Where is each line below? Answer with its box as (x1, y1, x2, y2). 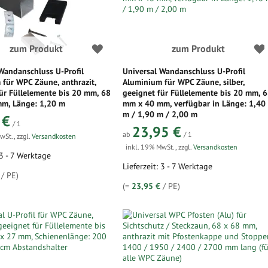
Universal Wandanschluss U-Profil (123, 66, 246, 77)
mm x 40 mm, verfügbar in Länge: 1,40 (123, 98, 266, 109)
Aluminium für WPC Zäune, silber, (123, 77, 245, 87)
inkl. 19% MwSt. (126, 142, 176, 151)
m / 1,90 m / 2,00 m (123, 109, 198, 120)
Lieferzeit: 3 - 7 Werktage (123, 161, 213, 172)
